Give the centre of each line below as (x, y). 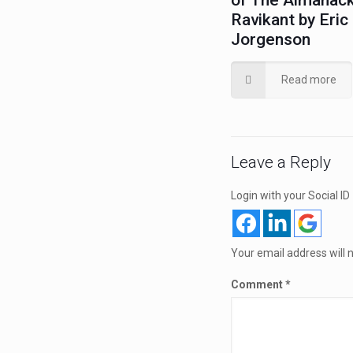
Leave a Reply (281, 162)
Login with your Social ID (290, 195)
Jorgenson (270, 39)
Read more (308, 80)
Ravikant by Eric (289, 20)
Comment (258, 284)
